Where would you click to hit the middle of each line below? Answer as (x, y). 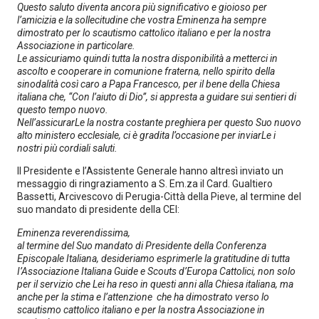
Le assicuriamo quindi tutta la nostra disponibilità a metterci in (147, 58)
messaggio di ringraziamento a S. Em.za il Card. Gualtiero (145, 184)
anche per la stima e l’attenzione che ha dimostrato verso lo (143, 297)
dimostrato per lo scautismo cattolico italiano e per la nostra (144, 32)
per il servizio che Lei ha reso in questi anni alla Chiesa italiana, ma (155, 284)
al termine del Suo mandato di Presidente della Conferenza (142, 245)
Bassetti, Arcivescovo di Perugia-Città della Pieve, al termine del (159, 197)
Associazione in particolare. (76, 45)
